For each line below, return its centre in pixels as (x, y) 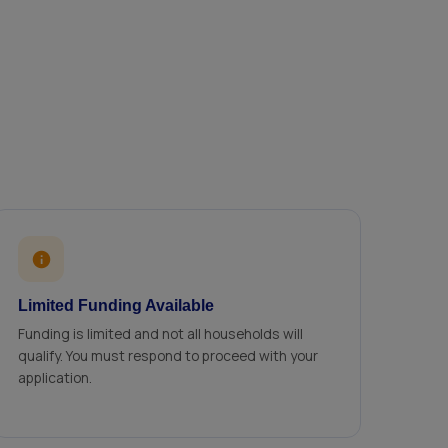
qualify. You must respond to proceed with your (168, 355)
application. (55, 377)
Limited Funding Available (116, 305)
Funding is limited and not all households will (160, 333)
